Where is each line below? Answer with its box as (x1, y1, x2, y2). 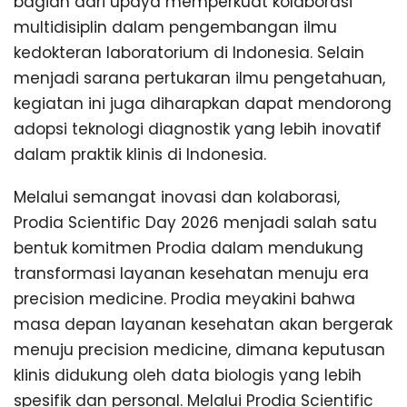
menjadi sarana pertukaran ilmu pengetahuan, (14, 66, 385, 89)
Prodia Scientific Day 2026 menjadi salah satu (14, 211, 377, 233)
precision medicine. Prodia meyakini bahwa (14, 287, 355, 310)
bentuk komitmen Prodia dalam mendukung (14, 236, 363, 259)
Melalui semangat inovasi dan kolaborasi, (14, 185, 340, 208)
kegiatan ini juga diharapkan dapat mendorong (14, 92, 392, 114)
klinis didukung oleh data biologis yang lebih (14, 363, 362, 386)
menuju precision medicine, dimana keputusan (14, 338, 385, 361)
